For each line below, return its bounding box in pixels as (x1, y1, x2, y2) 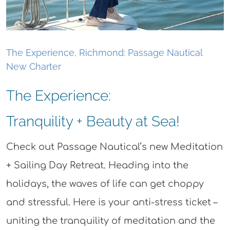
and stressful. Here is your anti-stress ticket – (6, 197, 217, 208)
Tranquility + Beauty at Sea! (6, 113, 180, 130)
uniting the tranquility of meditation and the (6, 216, 215, 226)
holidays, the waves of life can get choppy (6, 179, 204, 189)
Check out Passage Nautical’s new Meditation (6, 142, 223, 152)
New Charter (6, 61, 61, 72)
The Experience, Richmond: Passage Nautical (6, 47, 202, 59)
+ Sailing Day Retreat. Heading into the (6, 160, 188, 171)
